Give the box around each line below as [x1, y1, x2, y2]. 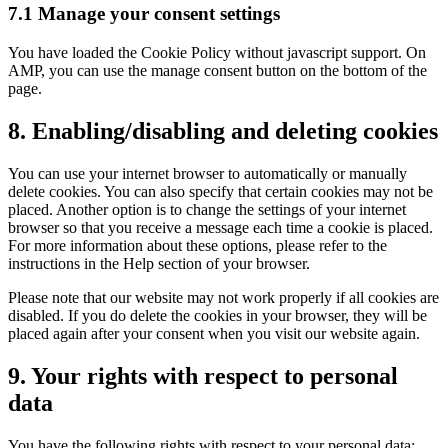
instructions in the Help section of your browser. [8, 254, 310, 272]
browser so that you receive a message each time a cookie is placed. [8, 218, 433, 236]
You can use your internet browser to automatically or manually [8, 164, 407, 182]
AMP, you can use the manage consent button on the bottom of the [8, 62, 427, 80]
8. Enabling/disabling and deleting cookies [8, 118, 438, 144]
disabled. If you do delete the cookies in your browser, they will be [8, 306, 427, 324]
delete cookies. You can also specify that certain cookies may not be [8, 182, 433, 200]
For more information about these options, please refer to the [8, 236, 387, 254]
